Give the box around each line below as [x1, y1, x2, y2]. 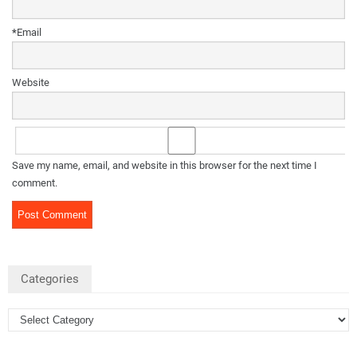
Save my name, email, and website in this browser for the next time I [12, 159, 317, 172]
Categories [21, 272, 79, 287]
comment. [12, 177, 57, 190]
